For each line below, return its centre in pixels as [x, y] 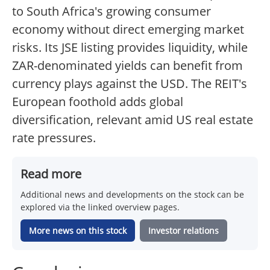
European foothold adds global [98, 102]
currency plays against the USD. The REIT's [130, 84]
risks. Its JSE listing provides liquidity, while [130, 48]
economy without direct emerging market [128, 30]
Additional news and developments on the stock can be [132, 195]
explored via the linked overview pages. [100, 207]
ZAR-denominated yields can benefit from [127, 66]
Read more [51, 174]
